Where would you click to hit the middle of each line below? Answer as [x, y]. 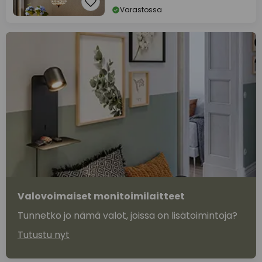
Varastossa [141, 10]
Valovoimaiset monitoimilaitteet [101, 196]
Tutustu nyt [44, 235]
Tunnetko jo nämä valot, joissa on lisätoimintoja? [127, 216]
